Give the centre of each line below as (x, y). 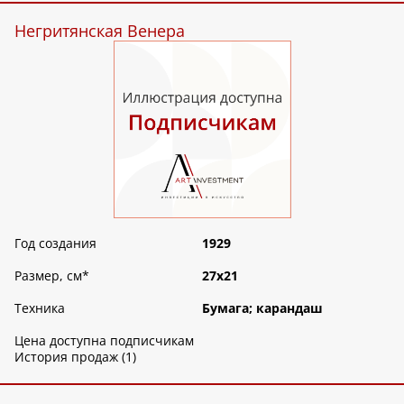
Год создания (55, 243)
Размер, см (48, 275)
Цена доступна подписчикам (104, 340)
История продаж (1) (75, 356)
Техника (40, 308)
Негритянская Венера (100, 30)
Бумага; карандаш (262, 308)
